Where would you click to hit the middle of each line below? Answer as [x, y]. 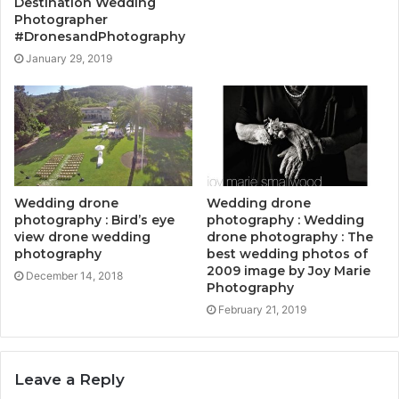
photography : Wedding [285, 220]
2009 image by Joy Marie [289, 270]
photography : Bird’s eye [94, 220]
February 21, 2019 [262, 309]
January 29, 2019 [69, 59]
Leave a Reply [69, 379]
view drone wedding [82, 236]
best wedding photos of [287, 253]
